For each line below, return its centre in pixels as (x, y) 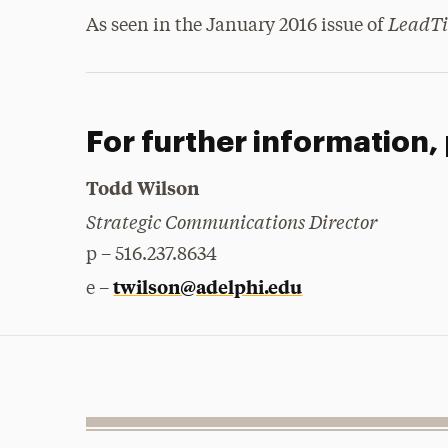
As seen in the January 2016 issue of (237, 26)
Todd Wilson (143, 187)
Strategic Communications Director (232, 221)
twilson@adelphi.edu (208, 286)
